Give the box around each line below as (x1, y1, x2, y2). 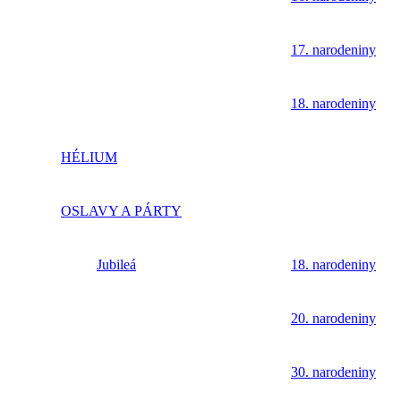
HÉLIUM (61, 149, 117, 165)
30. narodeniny (291, 363, 376, 380)
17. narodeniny (291, 41, 376, 57)
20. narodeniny (291, 310, 376, 326)
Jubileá (97, 256, 136, 272)
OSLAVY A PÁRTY (61, 202, 182, 218)
